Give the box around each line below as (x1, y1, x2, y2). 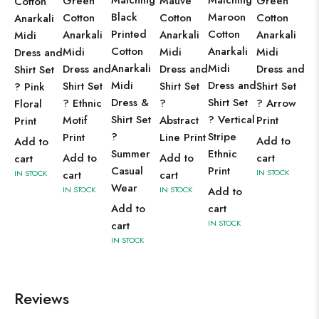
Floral (14, 96, 42, 113)
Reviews (14, 287, 69, 310)
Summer (111, 146, 150, 162)
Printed (111, 26, 147, 43)
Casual (111, 163, 143, 179)
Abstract (159, 113, 199, 129)
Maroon (208, 9, 246, 26)
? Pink (14, 79, 45, 95)
